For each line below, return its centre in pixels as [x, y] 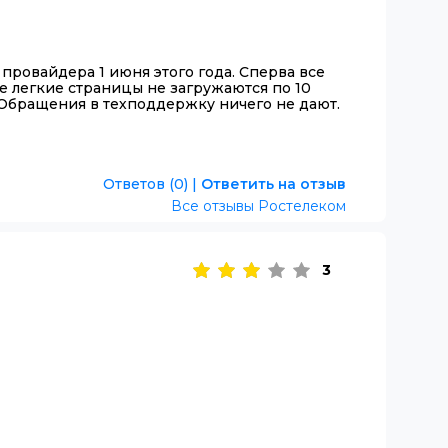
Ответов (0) [145, 183]
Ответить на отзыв [273, 183]
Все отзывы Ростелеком [258, 205]
